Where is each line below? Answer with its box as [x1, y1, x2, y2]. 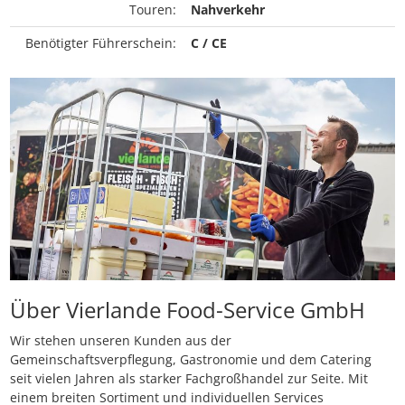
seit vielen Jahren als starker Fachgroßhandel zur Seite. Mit [10, 370, 368, 388]
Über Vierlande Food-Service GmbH [10, 295, 365, 325]
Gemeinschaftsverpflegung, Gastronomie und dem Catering [10, 351, 372, 369]
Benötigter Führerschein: [25, 34, 176, 52]
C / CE [191, 34, 227, 52]
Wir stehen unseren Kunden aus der [10, 332, 231, 350]
